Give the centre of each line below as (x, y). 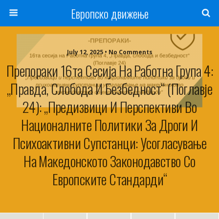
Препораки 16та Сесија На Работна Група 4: (109, 70)
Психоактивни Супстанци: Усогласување (109, 143)
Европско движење (109, 13)
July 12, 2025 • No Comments (109, 52)
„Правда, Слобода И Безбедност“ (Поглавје (109, 88)
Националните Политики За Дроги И (109, 125)
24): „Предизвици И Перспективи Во (109, 107)
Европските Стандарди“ (109, 179)
